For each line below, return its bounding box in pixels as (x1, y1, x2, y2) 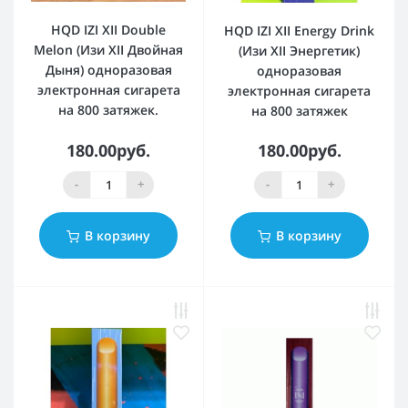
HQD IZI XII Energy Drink (224, 21, 374, 39)
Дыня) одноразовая (45, 61, 172, 79)
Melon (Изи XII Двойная (34, 41, 183, 59)
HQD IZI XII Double (51, 21, 166, 39)
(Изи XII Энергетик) (239, 41, 360, 59)
